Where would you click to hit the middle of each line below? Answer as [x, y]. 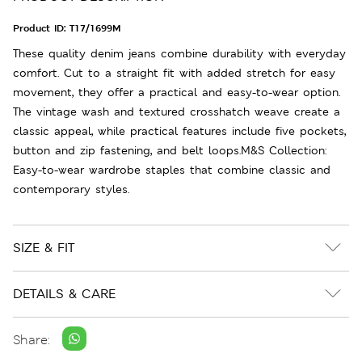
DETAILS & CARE [64, 293]
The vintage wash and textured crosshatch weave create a [177, 111]
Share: [32, 340]
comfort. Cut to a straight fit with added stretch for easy [174, 72]
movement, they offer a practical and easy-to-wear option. [177, 92]
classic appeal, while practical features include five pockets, [179, 130]
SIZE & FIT [44, 247]
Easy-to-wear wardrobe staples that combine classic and [172, 169]
